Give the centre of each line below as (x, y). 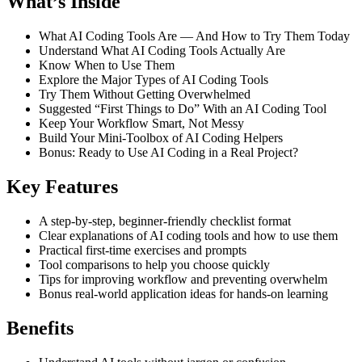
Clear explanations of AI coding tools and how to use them (188, 236)
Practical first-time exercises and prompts (143, 250)
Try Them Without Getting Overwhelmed (145, 95)
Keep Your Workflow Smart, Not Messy (141, 124)
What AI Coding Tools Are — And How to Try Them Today (194, 36)
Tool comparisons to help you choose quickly (154, 265)
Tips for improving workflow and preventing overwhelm (183, 280)
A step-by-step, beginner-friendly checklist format (165, 221)
